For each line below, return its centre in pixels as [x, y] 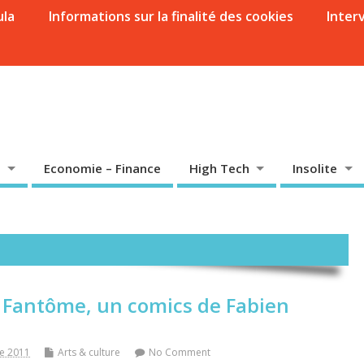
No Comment [180, 352]
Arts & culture [89, 352]
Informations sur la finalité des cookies [170, 17]
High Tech [219, 168]
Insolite [315, 168]
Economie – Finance [102, 168]
